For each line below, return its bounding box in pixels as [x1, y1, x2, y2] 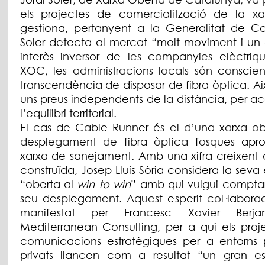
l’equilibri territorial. [20, 107, 117, 119]
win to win [77, 178, 131, 190]
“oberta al [20, 178, 77, 190]
